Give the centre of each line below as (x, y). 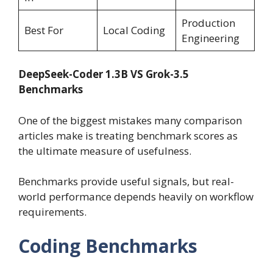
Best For (44, 30)
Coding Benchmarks (108, 246)
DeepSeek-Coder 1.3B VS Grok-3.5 (104, 74)
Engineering (210, 38)
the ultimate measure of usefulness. (105, 151)
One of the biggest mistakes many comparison (130, 120)
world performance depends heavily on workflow (136, 197)
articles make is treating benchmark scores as (128, 135)
